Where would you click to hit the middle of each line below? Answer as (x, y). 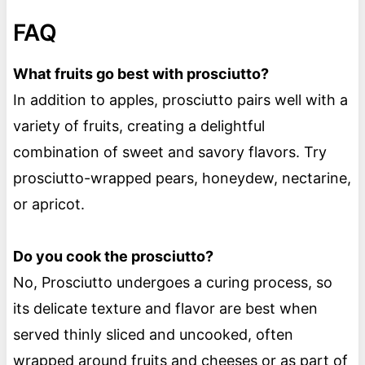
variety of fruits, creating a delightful (139, 126)
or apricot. (48, 204)
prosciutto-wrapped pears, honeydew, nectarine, (182, 178)
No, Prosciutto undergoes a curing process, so (172, 283)
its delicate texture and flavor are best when (165, 309)
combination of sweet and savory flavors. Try (169, 152)
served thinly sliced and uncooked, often (153, 335)
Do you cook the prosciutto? (113, 257)
